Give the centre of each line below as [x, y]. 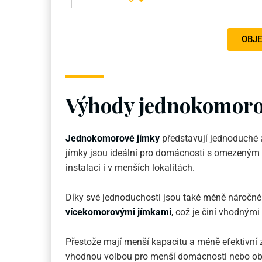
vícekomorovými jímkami [118, 212]
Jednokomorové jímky [113, 139]
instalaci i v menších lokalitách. [130, 168]
